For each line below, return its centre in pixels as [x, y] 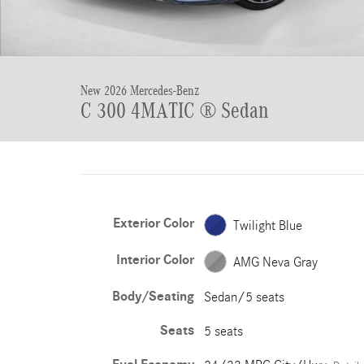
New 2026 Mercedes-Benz [140, 91]
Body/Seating [153, 297]
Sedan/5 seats [244, 297]
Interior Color [155, 260]
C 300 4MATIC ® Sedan [175, 110]
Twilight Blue [267, 225]
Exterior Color [153, 223]
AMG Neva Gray [275, 262]
